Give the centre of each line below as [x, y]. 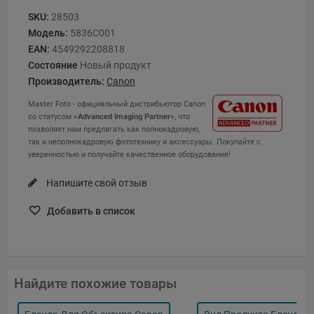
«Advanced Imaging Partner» [124, 116]
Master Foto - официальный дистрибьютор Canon [117, 104]
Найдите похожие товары [95, 284]
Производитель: [66, 81]
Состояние [53, 65]
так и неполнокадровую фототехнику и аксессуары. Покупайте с [144, 142]
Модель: [48, 33]
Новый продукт [116, 65]
